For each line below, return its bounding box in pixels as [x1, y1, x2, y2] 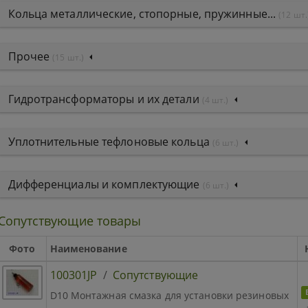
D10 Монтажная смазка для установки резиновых [49, 289, 289, 302]
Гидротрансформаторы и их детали [8, 91, 202, 107]
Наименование [49, 242, 127, 255]
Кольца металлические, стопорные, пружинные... [8, 5, 279, 21]
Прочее [8, 48, 53, 64]
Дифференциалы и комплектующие [8, 176, 203, 192]
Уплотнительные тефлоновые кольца [8, 133, 212, 149]
